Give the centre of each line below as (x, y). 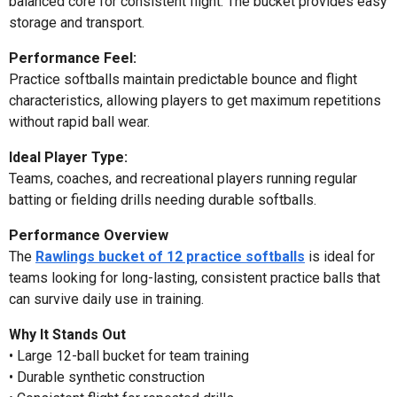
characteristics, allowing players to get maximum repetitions (195, 100)
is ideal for (340, 256)
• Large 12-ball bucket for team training (129, 355)
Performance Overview (89, 235)
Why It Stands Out (67, 334)
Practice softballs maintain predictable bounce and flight (183, 79)
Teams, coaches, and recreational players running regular (183, 178)
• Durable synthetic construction (107, 377)
